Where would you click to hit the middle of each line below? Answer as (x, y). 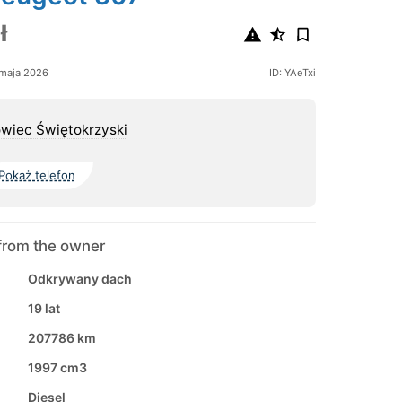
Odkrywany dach (79, 279)
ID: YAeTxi (292, 73)
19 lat (44, 309)
